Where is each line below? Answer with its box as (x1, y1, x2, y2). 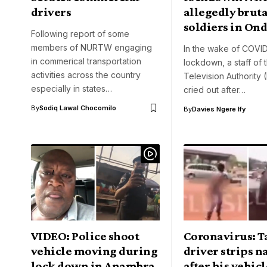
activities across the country (31, 70, 141, 80)
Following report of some (31, 29, 129, 39)
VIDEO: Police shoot (31, 228, 139, 243)
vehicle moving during (31, 243, 158, 258)
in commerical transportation (31, 56, 141, 67)
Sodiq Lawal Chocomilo (39, 104, 116, 113)
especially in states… (31, 83, 112, 94)
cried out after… (184, 85, 246, 95)
